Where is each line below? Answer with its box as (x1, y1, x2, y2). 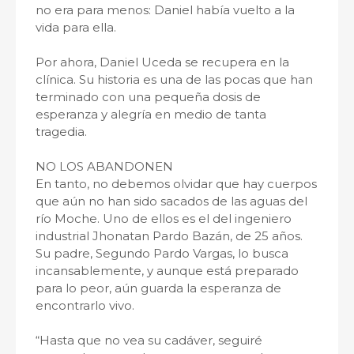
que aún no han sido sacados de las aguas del (36, 194, 307, 209)
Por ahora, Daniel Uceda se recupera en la (36, 55, 289, 70)
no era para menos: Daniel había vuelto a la (36, 2, 295, 17)
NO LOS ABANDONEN (36, 159, 173, 174)
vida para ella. (36, 20, 116, 35)
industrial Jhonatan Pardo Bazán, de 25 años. (36, 228, 303, 243)
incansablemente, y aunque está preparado (36, 263, 299, 278)
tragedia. (36, 124, 87, 139)
